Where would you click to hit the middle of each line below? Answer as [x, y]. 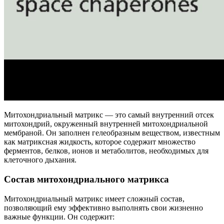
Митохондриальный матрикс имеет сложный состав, [94, 198]
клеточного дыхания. [40, 160]
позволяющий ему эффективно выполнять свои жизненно [103, 207]
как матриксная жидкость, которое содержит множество [100, 142]
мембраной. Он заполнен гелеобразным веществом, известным [112, 133]
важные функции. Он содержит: [59, 216]
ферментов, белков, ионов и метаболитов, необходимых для [106, 151]
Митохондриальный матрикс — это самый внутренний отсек [109, 115]
